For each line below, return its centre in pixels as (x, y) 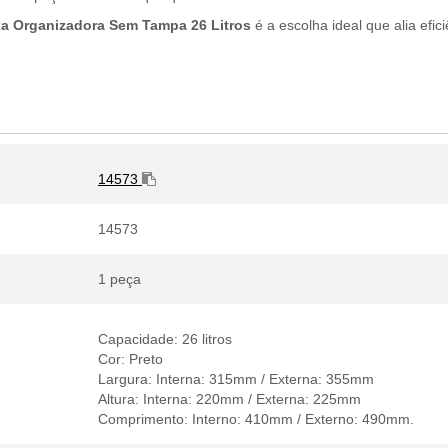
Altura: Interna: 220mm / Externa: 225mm (229, 399)
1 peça (119, 279)
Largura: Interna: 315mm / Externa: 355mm (236, 379)
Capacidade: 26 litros (165, 339)
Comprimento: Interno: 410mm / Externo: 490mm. (256, 419)
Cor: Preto (130, 359)
